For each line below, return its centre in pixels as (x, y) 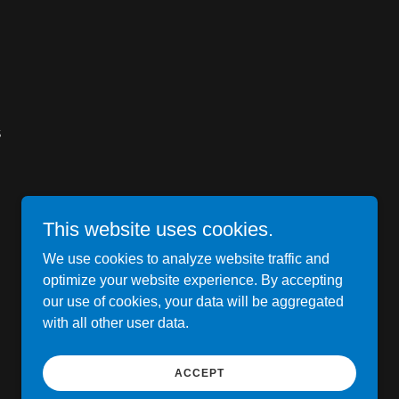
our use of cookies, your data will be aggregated (193, 301)
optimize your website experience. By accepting (193, 280)
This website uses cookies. (158, 229)
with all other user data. (116, 323)
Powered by (262, 356)
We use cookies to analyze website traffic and (186, 259)
